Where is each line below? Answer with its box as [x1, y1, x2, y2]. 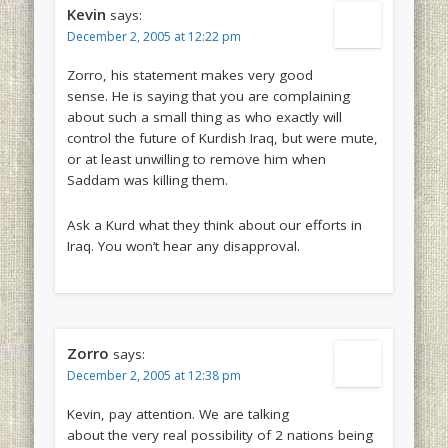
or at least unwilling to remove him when [66, 150, 326, 169]
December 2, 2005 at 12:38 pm [66, 367, 241, 385]
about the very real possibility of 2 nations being [66, 426, 373, 445]
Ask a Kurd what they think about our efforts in [66, 216, 362, 235]
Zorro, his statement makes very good [66, 66, 313, 85]
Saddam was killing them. [66, 171, 228, 190]
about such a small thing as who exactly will [66, 108, 342, 127]
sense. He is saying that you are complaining [66, 87, 350, 106]
